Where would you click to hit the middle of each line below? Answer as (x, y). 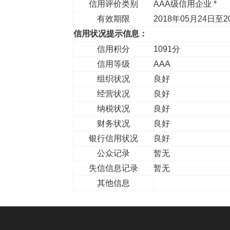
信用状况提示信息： (110, 34)
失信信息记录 (113, 168)
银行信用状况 (113, 138)
